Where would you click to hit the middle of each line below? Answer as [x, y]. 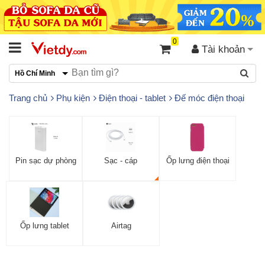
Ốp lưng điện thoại [198, 160]
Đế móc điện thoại [209, 98]
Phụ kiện [73, 98]
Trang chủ [28, 98]
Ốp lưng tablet [44, 225]
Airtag [121, 225]
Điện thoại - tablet [132, 98]
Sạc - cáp [121, 160]
